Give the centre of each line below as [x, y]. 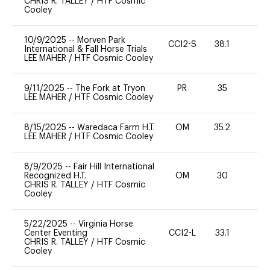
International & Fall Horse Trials [86, 49]
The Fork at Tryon [110, 88]
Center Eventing [56, 233]
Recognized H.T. [55, 176]
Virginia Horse [106, 224]
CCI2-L [182, 233]
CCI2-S [182, 45]
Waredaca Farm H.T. [116, 127]
